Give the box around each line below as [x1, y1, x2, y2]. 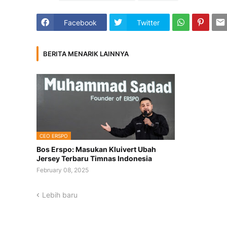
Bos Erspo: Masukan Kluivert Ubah [36, 145, 156, 154]
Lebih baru [42, 191, 78, 200]
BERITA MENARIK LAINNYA [43, 49, 129, 58]
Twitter [137, 18, 160, 27]
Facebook [64, 18, 97, 27]
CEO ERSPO [40, 133, 68, 139]
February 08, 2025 [36, 166, 89, 174]
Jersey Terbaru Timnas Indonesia [36, 154, 152, 163]
